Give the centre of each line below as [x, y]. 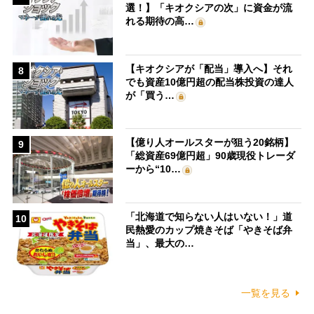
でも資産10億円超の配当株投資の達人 [210, 82]
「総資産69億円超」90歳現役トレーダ [211, 156]
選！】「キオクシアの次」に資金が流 [209, 8]
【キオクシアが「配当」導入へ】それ [209, 68]
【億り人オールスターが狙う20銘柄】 [210, 143]
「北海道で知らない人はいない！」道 [209, 216]
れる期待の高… [160, 21]
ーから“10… [153, 169]
